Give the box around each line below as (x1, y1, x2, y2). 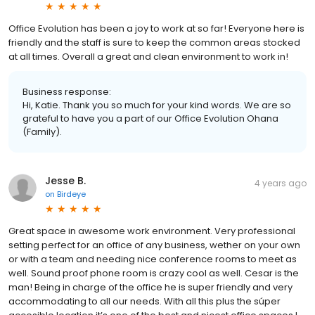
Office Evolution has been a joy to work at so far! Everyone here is (8, 22, 304, 36)
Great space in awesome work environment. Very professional (8, 224, 295, 238)
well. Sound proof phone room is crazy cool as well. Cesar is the (8, 266, 299, 281)
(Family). (22, 125, 62, 139)
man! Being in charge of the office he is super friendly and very (8, 281, 292, 295)
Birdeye (57, 188, 86, 200)
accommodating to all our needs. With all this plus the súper (8, 295, 281, 309)
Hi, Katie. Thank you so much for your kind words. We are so (22, 98, 291, 112)
